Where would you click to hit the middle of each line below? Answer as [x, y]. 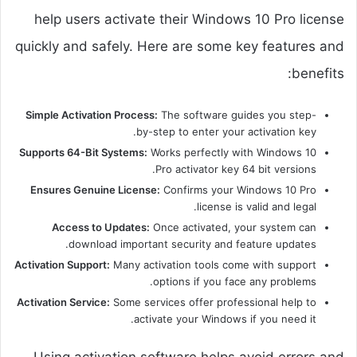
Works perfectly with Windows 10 [232, 153]
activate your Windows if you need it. [225, 319]
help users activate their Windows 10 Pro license [189, 20]
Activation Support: [62, 265]
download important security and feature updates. [192, 244]
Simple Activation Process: [92, 115]
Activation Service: [63, 302]
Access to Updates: [101, 228]
